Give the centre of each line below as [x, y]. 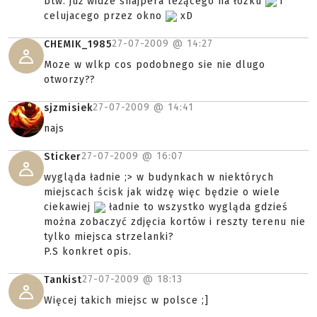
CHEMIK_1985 [78, 44]
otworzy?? [70, 80]
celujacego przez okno [105, 16]
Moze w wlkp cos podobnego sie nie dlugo [155, 65]
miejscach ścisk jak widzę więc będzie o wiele [162, 192]
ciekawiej [69, 207]
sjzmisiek [68, 108]
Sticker [63, 157]
